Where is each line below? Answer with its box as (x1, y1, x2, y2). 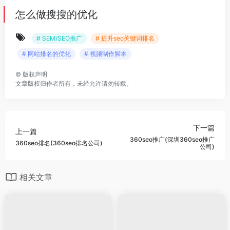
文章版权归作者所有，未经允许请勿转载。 (15, 80, 132, 87)
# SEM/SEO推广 (36, 34, 82, 42)
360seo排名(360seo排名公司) (15, 139, 103, 147)
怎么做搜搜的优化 (15, 8, 98, 21)
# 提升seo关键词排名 (95, 34, 155, 42)
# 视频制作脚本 (84, 50, 127, 57)
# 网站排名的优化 (22, 50, 71, 57)
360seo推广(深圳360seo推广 (130, 135, 215, 143)
